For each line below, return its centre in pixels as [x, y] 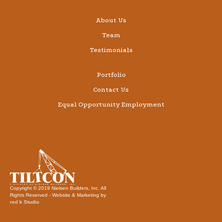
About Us [111, 20]
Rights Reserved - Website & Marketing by [58, 195]
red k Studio [25, 202]
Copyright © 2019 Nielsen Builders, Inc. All [58, 188]
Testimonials [111, 50]
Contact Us [111, 89]
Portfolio [111, 75]
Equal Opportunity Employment [111, 104]
